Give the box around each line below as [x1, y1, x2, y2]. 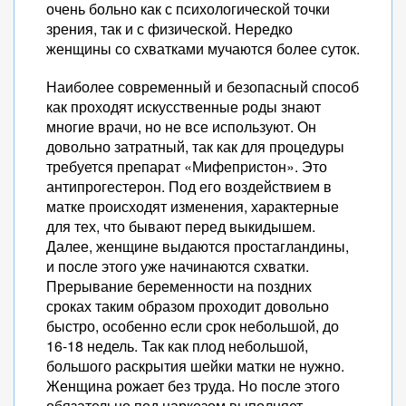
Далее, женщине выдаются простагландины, [46, 236, 349, 256]
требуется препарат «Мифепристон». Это [46, 156, 327, 177]
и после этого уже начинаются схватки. [46, 256, 309, 276]
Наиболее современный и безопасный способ [46, 76, 359, 97]
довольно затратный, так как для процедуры [46, 136, 344, 157]
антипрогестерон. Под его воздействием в [46, 176, 332, 197]
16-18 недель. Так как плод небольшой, [46, 335, 308, 356]
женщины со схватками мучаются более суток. [46, 38, 360, 59]
